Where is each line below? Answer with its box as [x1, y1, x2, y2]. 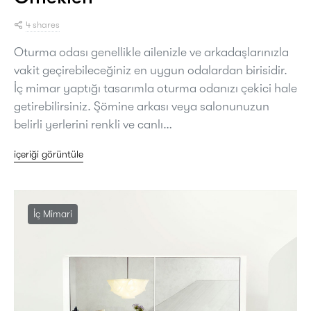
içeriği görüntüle [14, 148, 83, 160]
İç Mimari [33, 208, 72, 219]
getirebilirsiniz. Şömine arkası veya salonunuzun [14, 99, 269, 113]
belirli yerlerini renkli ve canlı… [14, 117, 172, 131]
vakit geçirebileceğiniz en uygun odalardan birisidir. [14, 62, 287, 77]
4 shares [26, 19, 60, 30]
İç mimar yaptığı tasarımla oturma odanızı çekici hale [14, 81, 297, 95]
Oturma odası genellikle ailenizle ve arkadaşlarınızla [14, 44, 289, 59]
